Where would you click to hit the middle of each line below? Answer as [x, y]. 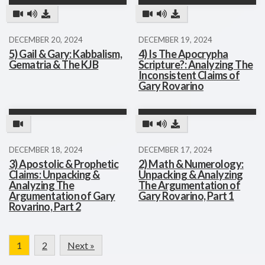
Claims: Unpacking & [54, 174]
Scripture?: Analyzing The [196, 64]
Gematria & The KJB [54, 64]
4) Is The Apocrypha [183, 54]
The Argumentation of [190, 185]
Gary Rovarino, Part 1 [186, 196]
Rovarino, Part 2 [45, 206]
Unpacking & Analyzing [191, 174]
